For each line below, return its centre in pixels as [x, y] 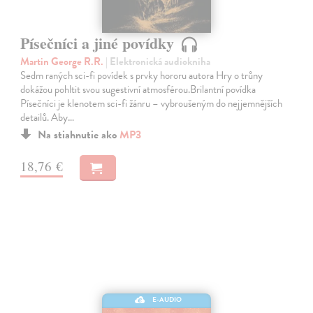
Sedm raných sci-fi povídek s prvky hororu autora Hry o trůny [142, 75]
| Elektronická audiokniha [158, 61]
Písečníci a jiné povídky [100, 43]
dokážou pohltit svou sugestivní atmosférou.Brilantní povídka [138, 89]
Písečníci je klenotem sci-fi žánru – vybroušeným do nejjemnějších [152, 103]
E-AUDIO [167, 300]
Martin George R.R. [63, 61]
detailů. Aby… [48, 117]
